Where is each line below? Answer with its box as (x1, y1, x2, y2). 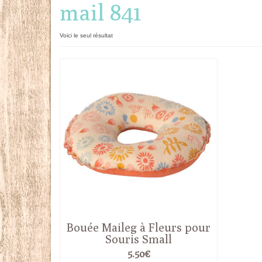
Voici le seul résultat (60, 32, 113, 39)
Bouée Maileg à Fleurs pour (66, 220, 211, 234)
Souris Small (105, 232, 172, 246)
